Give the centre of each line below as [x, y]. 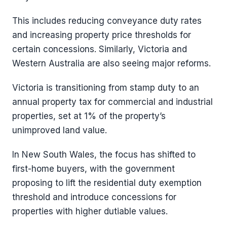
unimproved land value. [60, 130]
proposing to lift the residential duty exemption [107, 183]
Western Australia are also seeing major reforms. [111, 63]
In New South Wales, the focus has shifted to [104, 155]
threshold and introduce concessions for [94, 197]
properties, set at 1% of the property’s [89, 116]
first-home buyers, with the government [93, 169]
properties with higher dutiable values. [90, 211]
